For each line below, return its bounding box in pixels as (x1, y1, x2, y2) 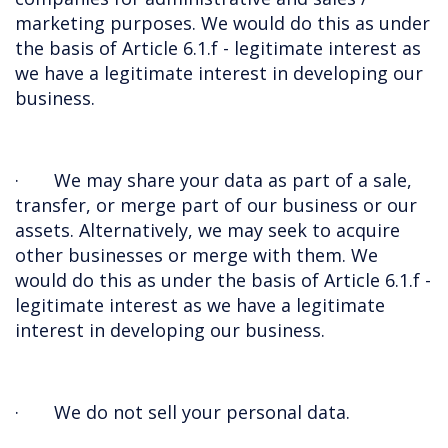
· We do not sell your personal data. (15, 400, 350, 424)
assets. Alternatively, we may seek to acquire (15, 218, 400, 242)
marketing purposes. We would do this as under (15, 11, 430, 35)
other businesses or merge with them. (15, 243, 351, 267)
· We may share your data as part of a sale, (15, 168, 412, 192)
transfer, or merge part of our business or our (15, 193, 417, 217)
